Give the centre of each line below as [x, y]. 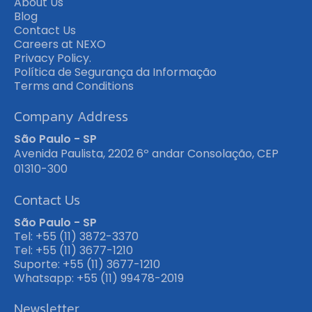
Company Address [71, 117]
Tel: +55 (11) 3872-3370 [76, 237]
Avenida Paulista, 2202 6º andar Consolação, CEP [146, 154]
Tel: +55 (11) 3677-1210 [73, 251]
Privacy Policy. [53, 58]
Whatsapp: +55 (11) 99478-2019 [99, 279]
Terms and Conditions [74, 86]
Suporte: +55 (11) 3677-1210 [87, 265]
